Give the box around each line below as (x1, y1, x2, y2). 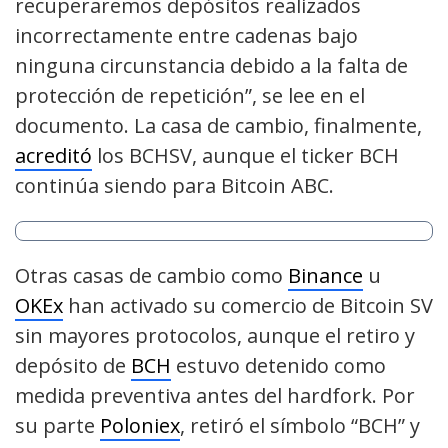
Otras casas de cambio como (15, 262, 288, 290)
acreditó (15, 142, 92, 170)
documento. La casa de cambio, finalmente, (15, 112, 422, 140)
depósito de (15, 352, 131, 380)
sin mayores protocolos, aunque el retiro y (15, 322, 415, 350)
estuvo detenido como (171, 352, 386, 380)
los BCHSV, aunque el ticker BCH (92, 142, 399, 170)
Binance (288, 262, 363, 290)
